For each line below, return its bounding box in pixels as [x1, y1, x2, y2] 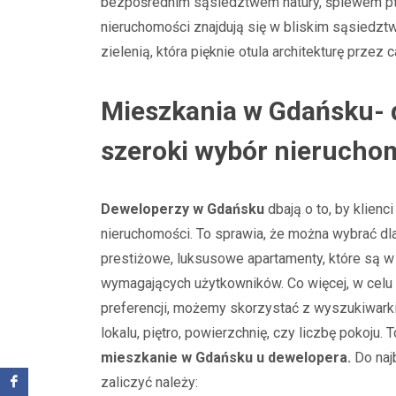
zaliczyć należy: [101, 374, 198, 391]
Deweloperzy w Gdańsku [101, 201, 264, 217]
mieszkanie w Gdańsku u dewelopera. [101, 349, 354, 366]
